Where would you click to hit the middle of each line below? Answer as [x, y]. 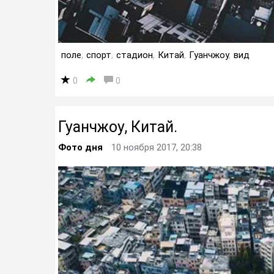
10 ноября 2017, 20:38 [157, 147]
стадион [135, 55]
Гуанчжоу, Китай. [118, 127]
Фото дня [80, 147]
